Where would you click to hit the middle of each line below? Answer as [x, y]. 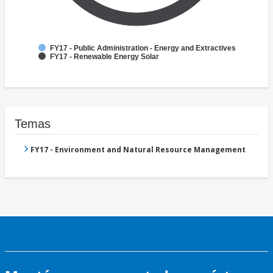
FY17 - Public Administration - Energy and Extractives [143, 48]
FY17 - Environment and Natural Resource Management [138, 150]
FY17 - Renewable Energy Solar [105, 57]
